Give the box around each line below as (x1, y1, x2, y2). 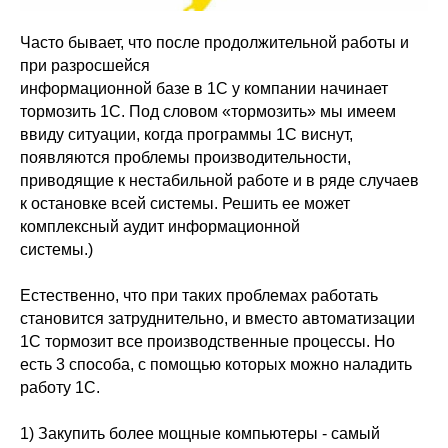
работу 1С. (20, 379, 100, 396)
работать (311, 287, 378, 304)
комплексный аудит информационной (20, 218, 300, 235)
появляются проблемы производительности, (20, 149, 351, 166)
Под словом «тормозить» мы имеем (129, 103, 396, 120)
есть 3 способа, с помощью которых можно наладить (20, 356, 412, 373)
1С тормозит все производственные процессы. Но (20, 333, 395, 350)
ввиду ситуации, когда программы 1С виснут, (20, 126, 353, 143)
